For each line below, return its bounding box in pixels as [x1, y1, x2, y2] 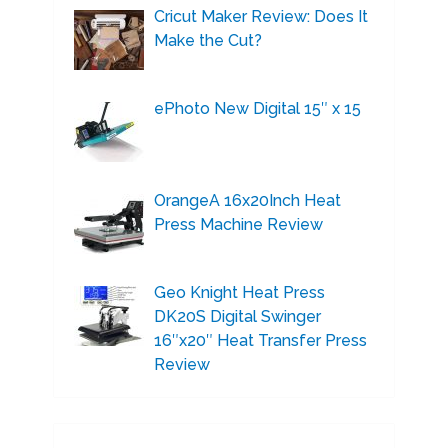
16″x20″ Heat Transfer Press [153, 331, 367, 351]
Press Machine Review [153, 215, 323, 235]
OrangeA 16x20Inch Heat [153, 191, 341, 211]
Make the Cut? [153, 31, 262, 51]
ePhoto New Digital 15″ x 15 [153, 99, 361, 119]
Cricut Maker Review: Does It [153, 7, 368, 27]
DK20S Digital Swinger [153, 307, 321, 327]
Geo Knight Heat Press [153, 283, 325, 303]
